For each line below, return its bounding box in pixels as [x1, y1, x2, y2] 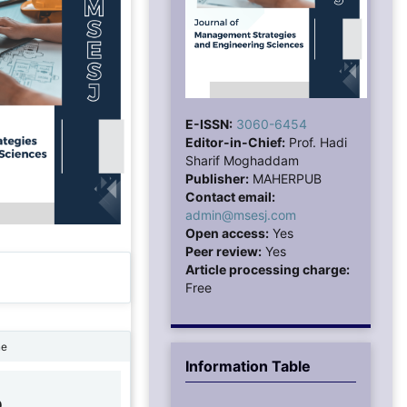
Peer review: [185, 243, 262, 259]
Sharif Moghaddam [185, 152, 299, 168]
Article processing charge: [185, 261, 350, 277]
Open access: [185, 224, 269, 241]
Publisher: [185, 170, 249, 186]
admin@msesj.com [185, 206, 296, 223]
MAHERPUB [249, 170, 322, 186]
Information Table [185, 356, 311, 375]
